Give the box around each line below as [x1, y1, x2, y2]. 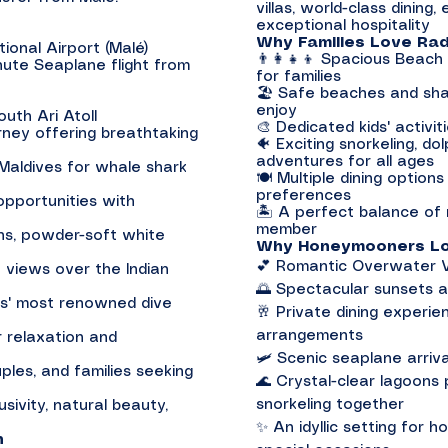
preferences [256, 189, 351, 203]
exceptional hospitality [256, 19, 430, 33]
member [256, 223, 317, 237]
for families [256, 70, 341, 84]
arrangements [256, 329, 363, 343]
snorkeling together [256, 398, 404, 412]
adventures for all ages [256, 155, 434, 169]
